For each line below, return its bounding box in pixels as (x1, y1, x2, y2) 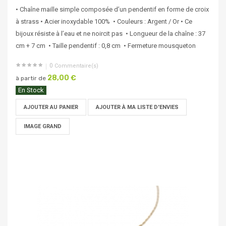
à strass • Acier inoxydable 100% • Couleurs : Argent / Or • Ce (16, 18, 192, 26)
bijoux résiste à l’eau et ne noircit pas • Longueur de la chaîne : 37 (16, 30, 205, 38)
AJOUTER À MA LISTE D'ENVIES (96, 104, 179, 111)
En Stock (18, 86, 44, 94)
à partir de (16, 75, 46, 82)
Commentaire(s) (53, 63, 98, 70)
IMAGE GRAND (24, 123, 62, 130)
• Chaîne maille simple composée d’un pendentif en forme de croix (16, 6, 209, 14)
